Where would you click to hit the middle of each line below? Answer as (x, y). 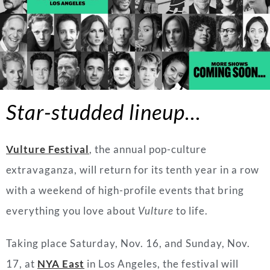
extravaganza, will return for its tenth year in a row (133, 169)
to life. (191, 210)
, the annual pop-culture (148, 149)
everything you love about (72, 210)
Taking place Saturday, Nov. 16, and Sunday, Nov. (128, 243)
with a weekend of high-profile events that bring (125, 190)
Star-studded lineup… (103, 111)
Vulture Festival (48, 149)
